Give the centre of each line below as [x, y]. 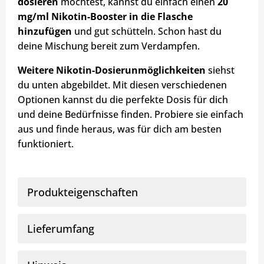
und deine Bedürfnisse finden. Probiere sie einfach [131, 115]
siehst [220, 70]
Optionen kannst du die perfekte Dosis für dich [123, 100]
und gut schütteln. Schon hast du [147, 32]
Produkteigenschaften [82, 192]
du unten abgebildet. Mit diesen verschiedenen [122, 85]
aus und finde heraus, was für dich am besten [120, 129]
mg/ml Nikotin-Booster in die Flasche [105, 17]
